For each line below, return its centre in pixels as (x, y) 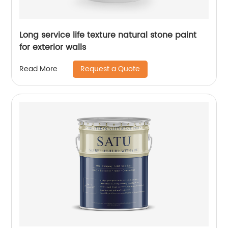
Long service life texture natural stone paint (108, 35)
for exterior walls (53, 47)
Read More (39, 69)
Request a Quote (110, 69)
